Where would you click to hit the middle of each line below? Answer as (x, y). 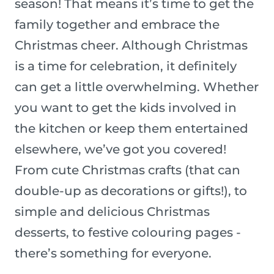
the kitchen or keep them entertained (131, 129)
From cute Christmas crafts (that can (128, 170)
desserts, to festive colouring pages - (128, 233)
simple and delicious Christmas (112, 212)
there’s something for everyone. (113, 254)
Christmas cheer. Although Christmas (131, 46)
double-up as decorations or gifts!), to (131, 191)
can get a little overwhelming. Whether (137, 87)
